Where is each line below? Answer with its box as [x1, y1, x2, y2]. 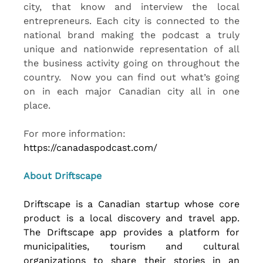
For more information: [23, 128, 129, 140]
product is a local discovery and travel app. [23, 213, 240, 224]
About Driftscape [23, 170, 105, 182]
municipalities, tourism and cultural [23, 241, 240, 252]
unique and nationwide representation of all [23, 43, 240, 55]
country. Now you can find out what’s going [23, 72, 240, 83]
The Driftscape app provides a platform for [23, 227, 240, 238]
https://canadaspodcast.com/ [23, 142, 158, 154]
